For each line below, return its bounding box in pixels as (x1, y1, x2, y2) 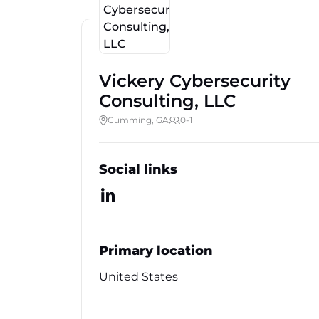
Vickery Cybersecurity (99, 70, 291, 91)
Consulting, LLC (99, 90, 236, 111)
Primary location (99, 243, 213, 258)
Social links (99, 162, 177, 177)
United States (99, 270, 178, 283)
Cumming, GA (108, 115, 169, 125)
